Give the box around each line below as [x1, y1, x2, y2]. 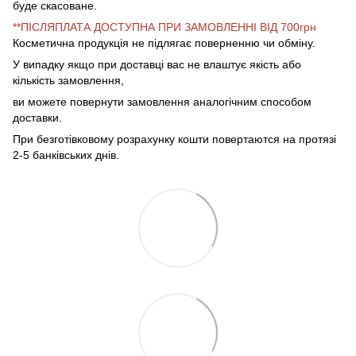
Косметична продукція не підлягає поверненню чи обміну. [13, 37, 315, 50]
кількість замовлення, [13, 74, 124, 87]
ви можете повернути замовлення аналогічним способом [13, 95, 311, 109]
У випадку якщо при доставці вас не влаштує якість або [13, 58, 301, 72]
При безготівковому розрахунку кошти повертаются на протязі [13, 133, 336, 146]
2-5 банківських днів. [13, 149, 119, 162]
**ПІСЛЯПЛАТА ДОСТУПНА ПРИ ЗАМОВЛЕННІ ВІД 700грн [13, 21, 316, 34]
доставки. [13, 111, 62, 125]
